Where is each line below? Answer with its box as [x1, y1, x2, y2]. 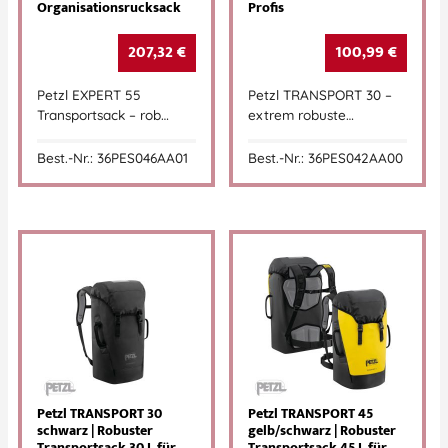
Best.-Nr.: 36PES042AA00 [248, 148, 403, 166]
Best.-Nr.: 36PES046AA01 [37, 148, 188, 166]
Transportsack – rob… [37, 106, 169, 124]
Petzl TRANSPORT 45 [248, 402, 373, 427]
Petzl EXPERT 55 [37, 86, 141, 104]
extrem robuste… [248, 106, 354, 124]
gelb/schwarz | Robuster [248, 419, 396, 444]
